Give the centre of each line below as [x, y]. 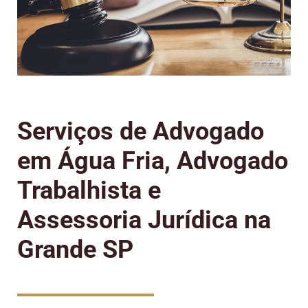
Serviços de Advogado [141, 132]
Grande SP [75, 250]
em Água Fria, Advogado [153, 161]
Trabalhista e [89, 191]
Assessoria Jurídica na [144, 220]
